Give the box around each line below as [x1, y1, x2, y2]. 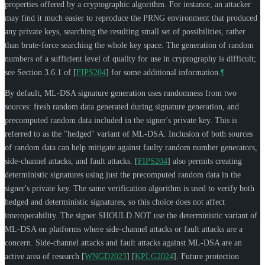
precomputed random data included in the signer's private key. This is [5, 115, 237, 125]
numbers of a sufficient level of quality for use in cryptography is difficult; [5, 54, 256, 63]
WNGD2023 [85, 251, 127, 261]
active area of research [5, 251, 82, 261]
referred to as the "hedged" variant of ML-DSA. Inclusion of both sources [5, 129, 253, 138]
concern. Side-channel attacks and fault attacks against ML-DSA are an [5, 238, 242, 247]
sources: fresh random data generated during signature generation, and [5, 102, 239, 111]
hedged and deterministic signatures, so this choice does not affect [5, 197, 225, 206]
